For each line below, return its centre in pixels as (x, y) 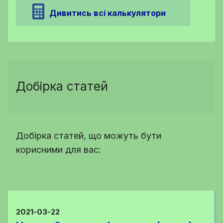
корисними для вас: (58, 149)
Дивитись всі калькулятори (108, 13)
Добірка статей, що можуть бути (89, 135)
